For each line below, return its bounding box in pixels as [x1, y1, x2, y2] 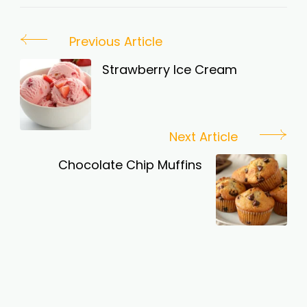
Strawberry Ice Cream [102, 61, 237, 79]
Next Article [169, 128, 238, 146]
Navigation [19, 58, 125, 85]
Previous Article [69, 33, 162, 51]
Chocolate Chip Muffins [58, 156, 202, 174]
